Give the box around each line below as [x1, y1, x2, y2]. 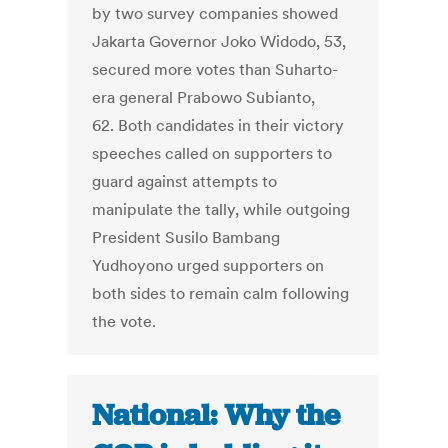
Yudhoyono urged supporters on [92, 255, 325, 276]
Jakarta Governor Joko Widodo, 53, [92, 31, 347, 52]
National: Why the [92, 396, 341, 435]
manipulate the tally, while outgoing [92, 199, 351, 220]
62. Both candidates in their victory [92, 115, 345, 136]
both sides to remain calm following [92, 283, 350, 304]
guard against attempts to [92, 171, 278, 192]
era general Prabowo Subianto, [92, 87, 316, 108]
